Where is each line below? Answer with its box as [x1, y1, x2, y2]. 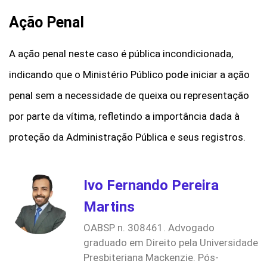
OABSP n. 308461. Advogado [83, 222, 215, 234]
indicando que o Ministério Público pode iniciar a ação [9, 68, 250, 80]
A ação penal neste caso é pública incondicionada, [9, 47, 233, 60]
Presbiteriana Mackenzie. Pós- [83, 252, 219, 264]
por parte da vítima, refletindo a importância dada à [9, 110, 240, 122]
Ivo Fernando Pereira [83, 177, 219, 194]
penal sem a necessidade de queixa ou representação [9, 89, 249, 101]
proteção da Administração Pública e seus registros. [9, 131, 246, 143]
